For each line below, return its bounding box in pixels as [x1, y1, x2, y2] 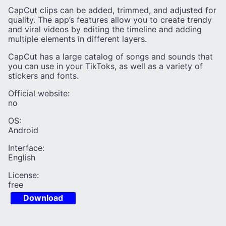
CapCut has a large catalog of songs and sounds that [8, 51, 213, 62]
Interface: [8, 143, 44, 153]
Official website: [8, 88, 70, 98]
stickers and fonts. [8, 71, 79, 81]
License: [8, 170, 39, 180]
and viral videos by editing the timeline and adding [8, 24, 202, 34]
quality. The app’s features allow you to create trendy [8, 15, 212, 25]
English [8, 152, 35, 162]
